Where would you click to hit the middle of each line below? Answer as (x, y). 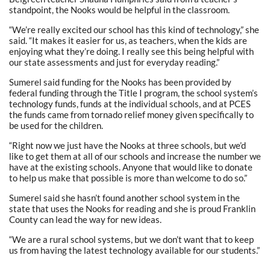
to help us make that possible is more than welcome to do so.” (128, 177)
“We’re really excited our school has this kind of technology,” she (134, 29)
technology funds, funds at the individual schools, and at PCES (130, 103)
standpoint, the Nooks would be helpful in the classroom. (119, 9)
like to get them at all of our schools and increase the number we (135, 156)
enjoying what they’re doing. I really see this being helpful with (131, 51)
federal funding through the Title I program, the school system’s (133, 93)
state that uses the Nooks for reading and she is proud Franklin (132, 208)
